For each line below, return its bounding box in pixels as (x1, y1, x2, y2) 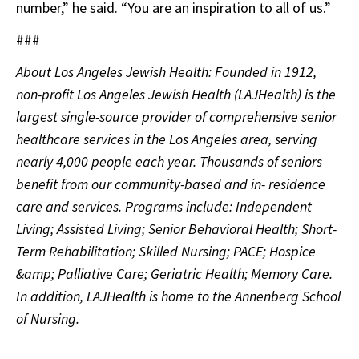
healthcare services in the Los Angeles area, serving (16, 130, 317, 149)
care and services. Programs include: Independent (16, 197, 312, 216)
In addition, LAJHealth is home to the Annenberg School (16, 287, 341, 306)
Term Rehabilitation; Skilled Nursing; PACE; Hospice (16, 242, 316, 261)
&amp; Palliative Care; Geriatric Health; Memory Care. (16, 264, 333, 284)
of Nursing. (16, 309, 79, 329)
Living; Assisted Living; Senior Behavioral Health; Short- (16, 220, 337, 239)
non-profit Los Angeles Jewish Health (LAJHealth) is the (16, 85, 336, 104)
